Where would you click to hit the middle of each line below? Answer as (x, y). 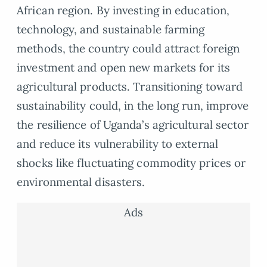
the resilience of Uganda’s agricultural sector (133, 125)
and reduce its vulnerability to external (117, 144)
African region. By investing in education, (123, 10)
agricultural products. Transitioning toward (130, 87)
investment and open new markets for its (123, 68)
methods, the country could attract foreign (128, 49)
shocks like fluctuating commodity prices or (131, 163)
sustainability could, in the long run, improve (133, 106)
